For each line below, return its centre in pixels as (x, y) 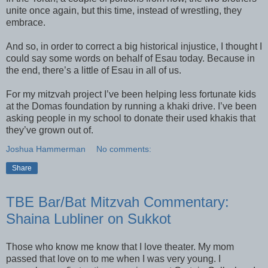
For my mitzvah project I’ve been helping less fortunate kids (131, 94)
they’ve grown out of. (50, 130)
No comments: (124, 149)
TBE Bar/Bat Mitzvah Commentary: (118, 202)
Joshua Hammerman (46, 149)
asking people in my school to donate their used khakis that (131, 118)
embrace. (26, 22)
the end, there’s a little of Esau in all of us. (94, 70)
